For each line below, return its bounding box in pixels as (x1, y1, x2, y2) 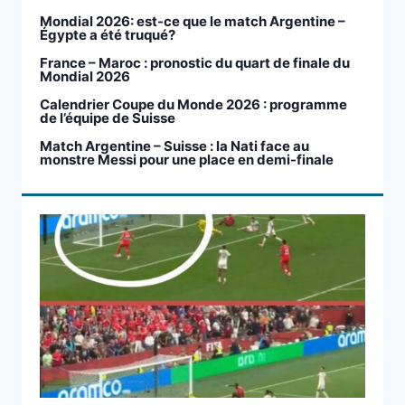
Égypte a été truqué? (40, 26, 175, 44)
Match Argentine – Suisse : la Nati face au (40, 137, 309, 155)
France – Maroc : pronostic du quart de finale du (40, 54, 350, 72)
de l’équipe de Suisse (40, 109, 175, 127)
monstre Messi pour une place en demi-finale (40, 151, 334, 169)
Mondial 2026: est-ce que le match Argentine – (40, 13, 345, 31)
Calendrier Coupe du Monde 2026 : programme (40, 96, 347, 114)
